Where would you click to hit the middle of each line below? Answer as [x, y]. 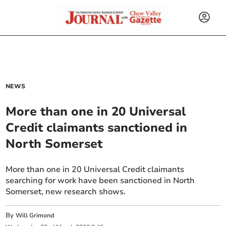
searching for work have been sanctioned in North [100, 181]
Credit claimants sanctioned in [97, 128]
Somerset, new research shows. [66, 192]
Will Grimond [35, 215]
